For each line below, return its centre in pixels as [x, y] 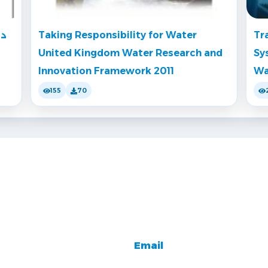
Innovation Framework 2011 [106, 71]
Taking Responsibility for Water [118, 35]
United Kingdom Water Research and [130, 53]
